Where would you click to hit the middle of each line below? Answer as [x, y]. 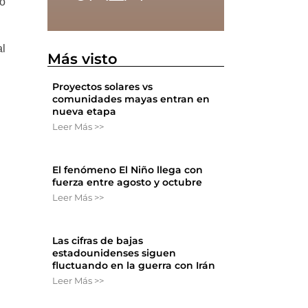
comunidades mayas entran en [131, 99]
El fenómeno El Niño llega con [128, 170]
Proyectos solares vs [103, 87]
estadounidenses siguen [114, 253]
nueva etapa [85, 112]
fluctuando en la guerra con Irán [134, 266]
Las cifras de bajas [98, 241]
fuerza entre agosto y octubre [128, 183]
